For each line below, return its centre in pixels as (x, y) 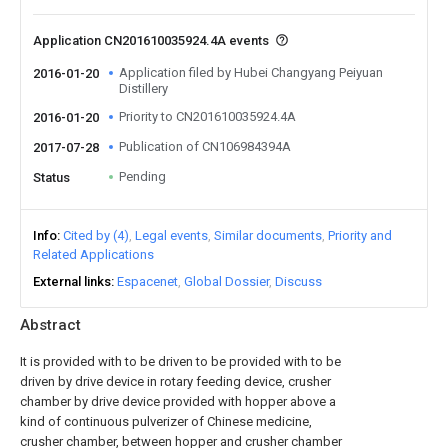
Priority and (360, 235)
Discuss (298, 281)
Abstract (50, 325)
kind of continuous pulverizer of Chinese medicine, (166, 421)
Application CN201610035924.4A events (152, 40)
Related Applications (93, 254)
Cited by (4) (96, 235)
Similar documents (268, 235)
